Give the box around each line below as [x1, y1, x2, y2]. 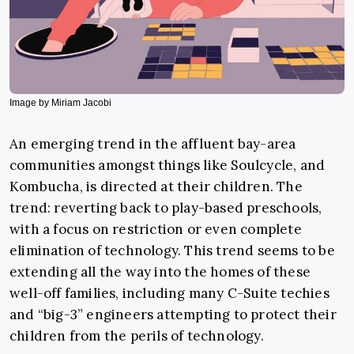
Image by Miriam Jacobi [9, 97, 111, 109]
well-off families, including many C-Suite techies [9, 284, 330, 303]
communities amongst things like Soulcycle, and [9, 156, 326, 175]
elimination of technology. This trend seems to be [9, 242, 335, 260]
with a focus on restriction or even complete [9, 220, 302, 239]
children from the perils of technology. [9, 327, 264, 345]
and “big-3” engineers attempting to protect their [9, 306, 337, 324]
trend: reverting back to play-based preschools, [9, 199, 322, 217]
